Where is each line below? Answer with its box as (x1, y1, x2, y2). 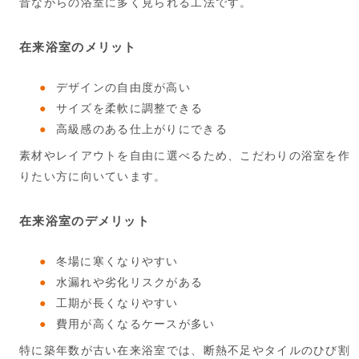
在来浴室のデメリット (19, 214, 150, 228)
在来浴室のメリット (19, 40, 137, 54)
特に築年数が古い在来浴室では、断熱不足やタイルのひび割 (19, 344, 351, 357)
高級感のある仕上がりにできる (55, 123, 228, 136)
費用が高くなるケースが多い (55, 317, 216, 331)
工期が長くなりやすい (55, 296, 179, 310)
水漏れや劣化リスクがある (55, 276, 204, 289)
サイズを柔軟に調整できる (55, 102, 204, 115)
